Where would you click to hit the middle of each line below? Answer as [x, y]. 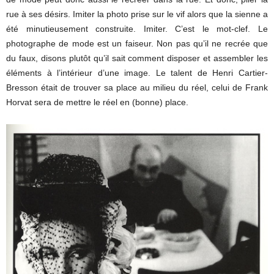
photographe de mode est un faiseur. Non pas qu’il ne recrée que [137, 43]
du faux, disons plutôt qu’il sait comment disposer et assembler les [137, 58]
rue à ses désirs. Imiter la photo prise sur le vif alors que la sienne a [137, 14]
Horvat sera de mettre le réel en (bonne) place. [97, 102]
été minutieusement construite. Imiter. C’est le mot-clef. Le [137, 28]
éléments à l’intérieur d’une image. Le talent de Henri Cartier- [137, 72]
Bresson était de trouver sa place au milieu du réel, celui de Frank [137, 87]
